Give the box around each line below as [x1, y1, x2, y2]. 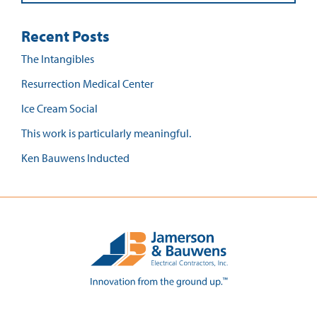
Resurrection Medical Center [21, 76, 154, 91]
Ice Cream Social [21, 101, 98, 116]
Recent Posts [21, 26, 110, 47]
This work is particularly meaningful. [21, 126, 191, 141]
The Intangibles [21, 52, 94, 67]
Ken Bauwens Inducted [21, 151, 129, 166]
